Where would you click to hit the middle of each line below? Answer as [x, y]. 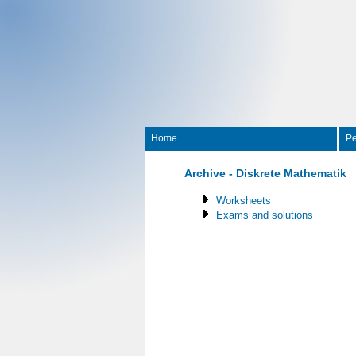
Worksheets [244, 201]
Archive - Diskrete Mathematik [265, 173]
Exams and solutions [265, 215]
